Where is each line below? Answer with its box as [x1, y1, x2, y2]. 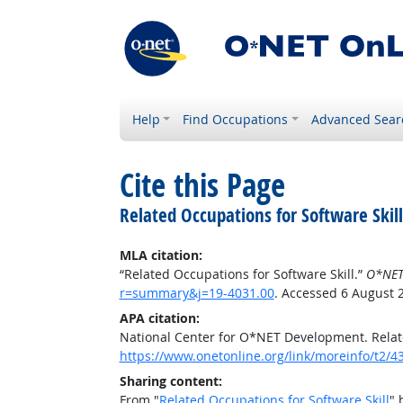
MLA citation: [119, 246, 202, 264]
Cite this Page [119, 164, 285, 207]
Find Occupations [183, 111, 289, 128]
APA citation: [119, 309, 200, 327]
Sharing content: [119, 372, 222, 390]
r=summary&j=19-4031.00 [119, 284, 274, 301]
